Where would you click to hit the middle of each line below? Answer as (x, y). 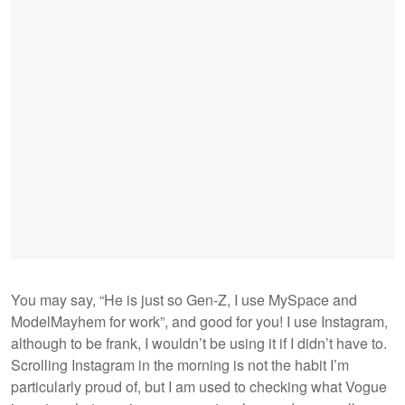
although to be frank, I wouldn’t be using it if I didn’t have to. (199, 344)
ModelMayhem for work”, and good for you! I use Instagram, (199, 322)
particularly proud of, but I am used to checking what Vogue (199, 387)
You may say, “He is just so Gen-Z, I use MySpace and (184, 300)
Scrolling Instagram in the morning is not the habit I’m (180, 365)
